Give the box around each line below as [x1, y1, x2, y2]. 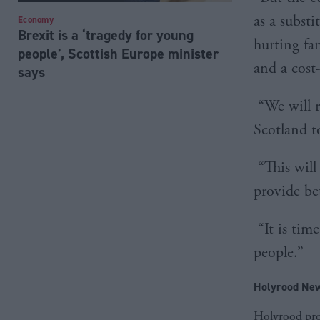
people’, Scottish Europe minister [18, 44, 219, 63]
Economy [18, 13, 54, 26]
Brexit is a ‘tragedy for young [18, 25, 194, 44]
